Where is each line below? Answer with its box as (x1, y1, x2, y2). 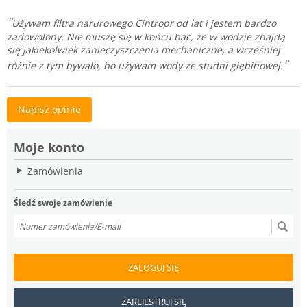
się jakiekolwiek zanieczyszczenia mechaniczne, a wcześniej (7, 42, 280, 56)
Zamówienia (27, 164, 83, 177)
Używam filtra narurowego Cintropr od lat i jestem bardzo (12, 16, 276, 29)
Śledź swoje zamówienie (14, 196, 112, 208)
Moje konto (14, 138, 84, 156)
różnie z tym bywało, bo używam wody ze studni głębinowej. (7, 58, 283, 72)
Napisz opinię (18, 102, 81, 116)
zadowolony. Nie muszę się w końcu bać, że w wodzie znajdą (7, 29, 285, 43)
